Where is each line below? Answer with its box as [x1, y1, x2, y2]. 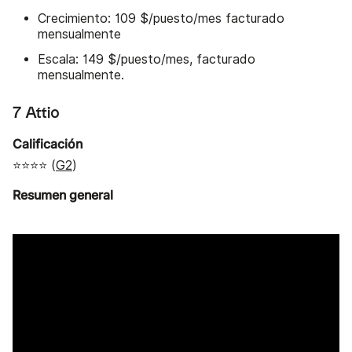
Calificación [13, 136, 82, 152]
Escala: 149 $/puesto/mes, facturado [38, 52, 255, 68]
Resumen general [13, 187, 113, 203]
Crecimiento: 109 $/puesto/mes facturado [38, 11, 284, 27]
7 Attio [13, 105, 60, 122]
